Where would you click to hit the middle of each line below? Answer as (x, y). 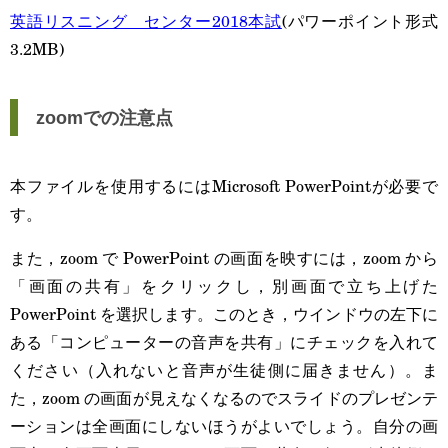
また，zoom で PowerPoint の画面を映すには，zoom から (224, 257)
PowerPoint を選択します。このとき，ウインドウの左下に (224, 313)
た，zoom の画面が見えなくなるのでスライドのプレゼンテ (224, 397)
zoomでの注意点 (104, 117)
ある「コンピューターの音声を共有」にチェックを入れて (224, 341)
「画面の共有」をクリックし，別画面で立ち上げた (224, 285)
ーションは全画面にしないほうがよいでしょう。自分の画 (224, 425)
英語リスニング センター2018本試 (146, 20)
